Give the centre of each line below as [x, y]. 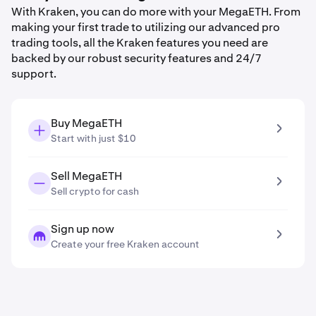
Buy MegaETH [86, 123]
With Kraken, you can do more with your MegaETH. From [156, 12]
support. [34, 74]
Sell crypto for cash [95, 191]
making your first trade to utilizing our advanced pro [146, 27]
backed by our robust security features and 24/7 [136, 58]
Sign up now [83, 229]
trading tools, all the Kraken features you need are [140, 43]
